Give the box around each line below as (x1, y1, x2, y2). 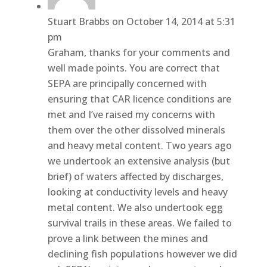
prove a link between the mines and (47, 231, 208, 245)
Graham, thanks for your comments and (47, 45, 230, 59)
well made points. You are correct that (47, 61, 220, 74)
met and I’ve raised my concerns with (47, 107, 215, 121)
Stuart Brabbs (47, 14, 110, 28)
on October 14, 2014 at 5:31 (111, 14, 235, 28)
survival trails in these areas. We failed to (47, 216, 232, 229)
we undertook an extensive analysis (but (47, 154, 230, 167)
